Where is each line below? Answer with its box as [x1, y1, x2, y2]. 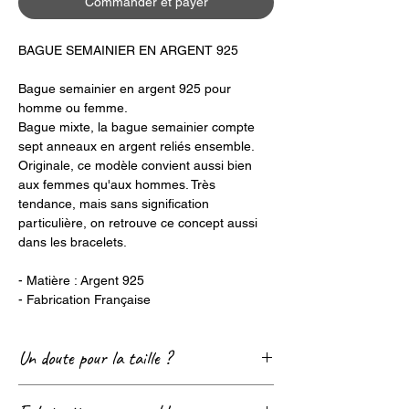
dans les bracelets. [18, 234, 127, 249]
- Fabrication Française [18, 291, 151, 307]
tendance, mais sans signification [18, 195, 209, 211]
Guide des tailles [147, 384, 243, 402]
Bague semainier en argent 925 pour [18, 80, 231, 96]
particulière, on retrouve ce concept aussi [18, 215, 257, 230]
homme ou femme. [18, 100, 128, 115]
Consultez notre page [18, 384, 147, 402]
